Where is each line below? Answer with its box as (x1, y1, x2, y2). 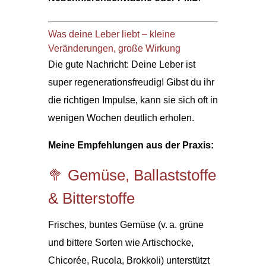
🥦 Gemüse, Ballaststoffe (47, 166, 216, 184)
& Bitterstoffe (47, 189, 135, 207)
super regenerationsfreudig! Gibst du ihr (47, 77, 214, 87)
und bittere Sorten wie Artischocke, (47, 237, 194, 248)
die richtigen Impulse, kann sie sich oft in (47, 94, 218, 105)
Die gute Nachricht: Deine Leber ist (47, 59, 195, 69)
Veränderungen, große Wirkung (47, 43, 180, 53)
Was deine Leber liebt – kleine (47, 28, 175, 39)
